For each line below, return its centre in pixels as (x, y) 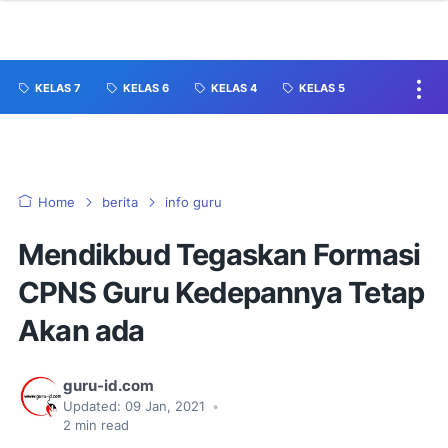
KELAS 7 (58, 88)
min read (100, 425)
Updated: (92, 406)
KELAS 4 (234, 88)
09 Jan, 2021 (167, 406)
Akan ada (81, 330)
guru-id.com (108, 386)
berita (120, 202)
